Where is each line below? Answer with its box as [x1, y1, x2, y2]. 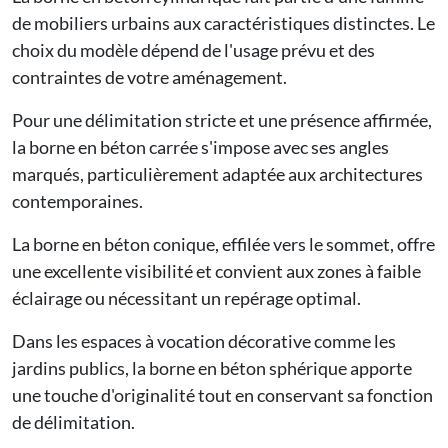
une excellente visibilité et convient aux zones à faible [12, 259, 421, 282]
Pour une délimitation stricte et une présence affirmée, [12, 108, 432, 131]
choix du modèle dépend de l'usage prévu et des [12, 38, 375, 61]
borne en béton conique [33, 232, 215, 255]
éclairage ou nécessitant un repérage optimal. [12, 286, 361, 309]
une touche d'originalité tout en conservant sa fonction [12, 383, 433, 406]
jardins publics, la [12, 356, 149, 379]
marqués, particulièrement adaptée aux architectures [12, 162, 423, 185]
